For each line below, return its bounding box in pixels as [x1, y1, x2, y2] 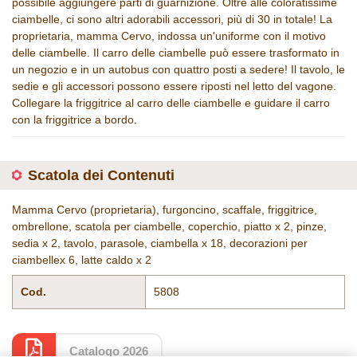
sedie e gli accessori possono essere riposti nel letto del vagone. [12, 80, 336, 92]
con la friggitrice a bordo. [12, 113, 137, 126]
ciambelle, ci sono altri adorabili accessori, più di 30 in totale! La [12, 13, 332, 25]
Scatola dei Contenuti [28, 167, 175, 183]
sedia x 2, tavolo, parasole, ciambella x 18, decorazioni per [12, 237, 308, 249]
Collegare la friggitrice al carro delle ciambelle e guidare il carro [12, 96, 330, 109]
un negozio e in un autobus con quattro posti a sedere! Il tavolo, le [12, 63, 345, 76]
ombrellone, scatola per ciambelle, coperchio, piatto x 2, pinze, [12, 220, 327, 233]
